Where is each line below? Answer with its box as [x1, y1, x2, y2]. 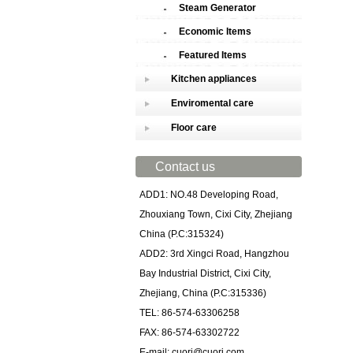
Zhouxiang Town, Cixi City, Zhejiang [139, 209, 292, 220]
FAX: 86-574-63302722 [139, 327, 240, 338]
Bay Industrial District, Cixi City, [139, 268, 271, 279]
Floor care [171, 122, 217, 133]
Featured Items [179, 50, 247, 61]
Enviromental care [171, 98, 254, 109]
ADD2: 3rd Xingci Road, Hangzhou [139, 248, 289, 259]
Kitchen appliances [171, 73, 257, 84]
